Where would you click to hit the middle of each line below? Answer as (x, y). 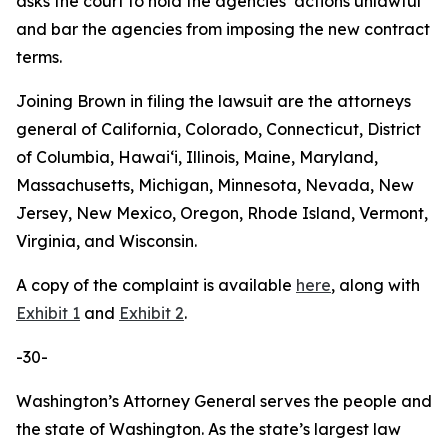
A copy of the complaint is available (156, 285)
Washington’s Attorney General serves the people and (224, 401)
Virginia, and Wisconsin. (106, 241)
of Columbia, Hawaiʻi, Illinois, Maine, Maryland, (197, 157)
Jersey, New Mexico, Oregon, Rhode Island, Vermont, (222, 213)
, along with (375, 285)
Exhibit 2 (151, 313)
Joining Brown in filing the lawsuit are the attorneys (213, 101)
